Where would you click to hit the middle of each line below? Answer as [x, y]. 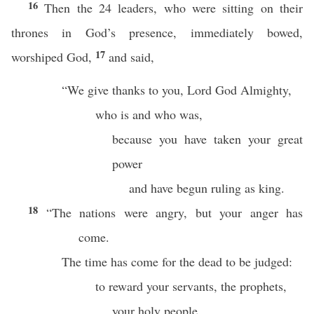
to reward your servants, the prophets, [193, 286]
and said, [134, 57]
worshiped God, [53, 57]
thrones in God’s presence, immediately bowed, [157, 32]
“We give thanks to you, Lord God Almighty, [179, 90]
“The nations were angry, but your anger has [174, 212]
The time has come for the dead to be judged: [179, 261]
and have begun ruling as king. [209, 188]
